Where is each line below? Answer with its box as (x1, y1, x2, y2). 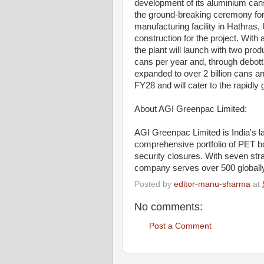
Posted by (134, 179, 174, 189)
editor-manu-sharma (174, 179, 250, 189)
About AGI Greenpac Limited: (134, 104, 247, 114)
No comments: (134, 200, 203, 213)
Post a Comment (149, 222, 212, 231)
